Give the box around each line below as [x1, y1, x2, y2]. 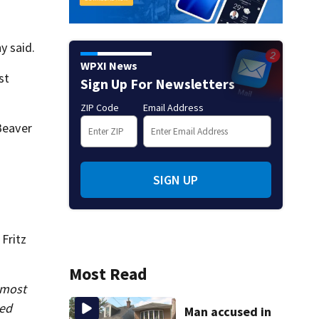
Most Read [68, 262, 147, 285]
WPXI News [80, 58, 137, 73]
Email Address [142, 100, 204, 114]
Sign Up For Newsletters [80, 74, 235, 93]
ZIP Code [80, 100, 119, 114]
